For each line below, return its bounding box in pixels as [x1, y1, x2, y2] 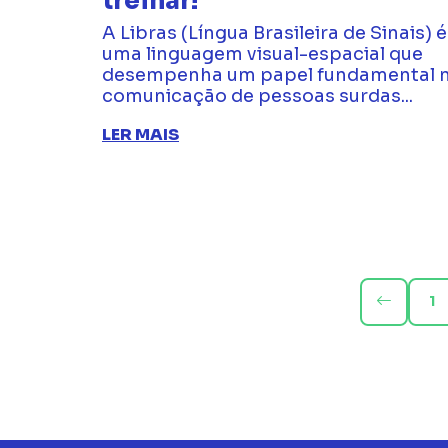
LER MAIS [102, 124, 179, 146]
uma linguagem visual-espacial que [102, 43, 423, 66]
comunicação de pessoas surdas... [102, 85, 413, 108]
